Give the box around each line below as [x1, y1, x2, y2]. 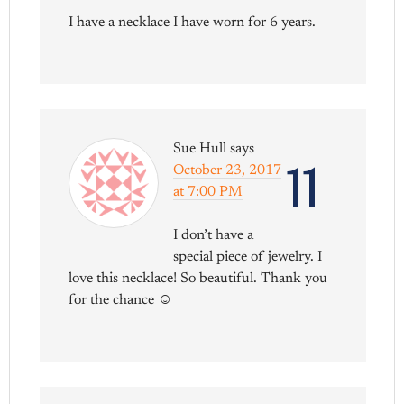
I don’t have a [173, 228, 254, 243]
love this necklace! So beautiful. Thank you [69, 271, 328, 287]
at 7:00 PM [173, 185, 243, 200]
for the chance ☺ [69, 293, 173, 308]
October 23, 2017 [173, 163, 282, 179]
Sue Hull [173, 142, 227, 157]
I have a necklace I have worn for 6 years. [69, 15, 317, 31]
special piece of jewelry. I [173, 250, 323, 265]
